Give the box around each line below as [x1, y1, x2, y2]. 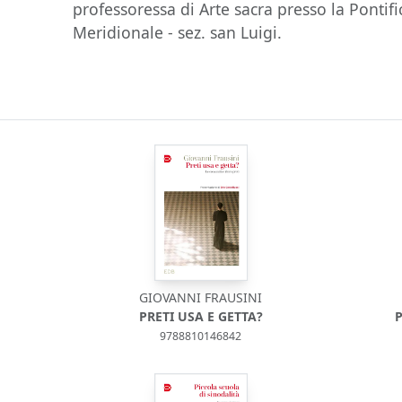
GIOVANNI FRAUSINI [139, 289, 263, 306]
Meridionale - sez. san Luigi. [73, 22, 283, 43]
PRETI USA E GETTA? [138, 308, 263, 325]
